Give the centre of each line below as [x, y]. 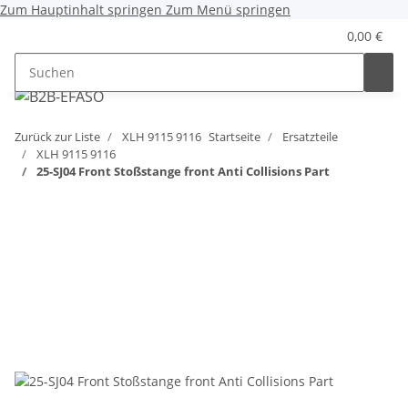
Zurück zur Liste [57, 137]
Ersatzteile [310, 137]
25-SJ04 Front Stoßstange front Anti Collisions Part [183, 171]
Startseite [235, 137]
